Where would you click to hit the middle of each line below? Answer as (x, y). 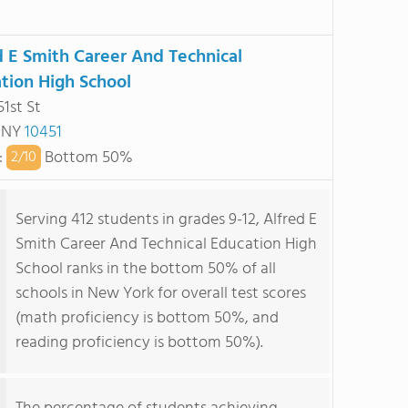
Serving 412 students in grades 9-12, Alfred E (166, 220)
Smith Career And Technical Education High (166, 245)
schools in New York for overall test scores (161, 294)
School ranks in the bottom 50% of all (146, 269)
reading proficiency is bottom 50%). (139, 343)
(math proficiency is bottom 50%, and (147, 318)
